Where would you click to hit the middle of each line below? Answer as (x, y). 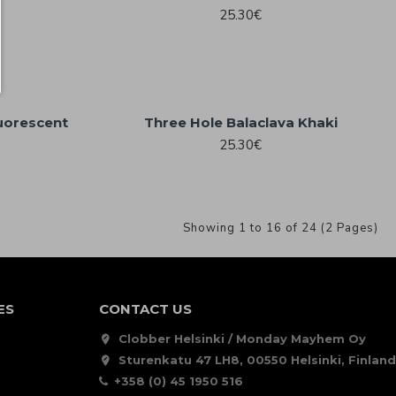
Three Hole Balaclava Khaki (240, 123)
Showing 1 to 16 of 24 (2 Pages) (281, 228)
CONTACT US (145, 309)
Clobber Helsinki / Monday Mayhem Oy (242, 339)
